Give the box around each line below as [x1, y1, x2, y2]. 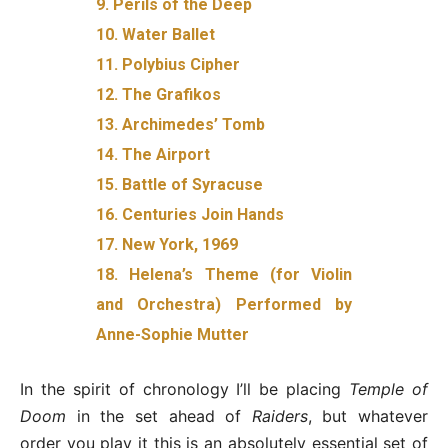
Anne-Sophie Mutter [96, 324, 250, 344]
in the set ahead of [66, 405, 252, 426]
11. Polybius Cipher [96, 54, 241, 74]
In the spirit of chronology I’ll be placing [20, 378, 350, 399]
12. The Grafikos [96, 84, 222, 104]
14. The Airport [96, 144, 211, 164]
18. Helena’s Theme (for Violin [96, 264, 352, 284]
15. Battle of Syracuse [96, 174, 264, 194]
